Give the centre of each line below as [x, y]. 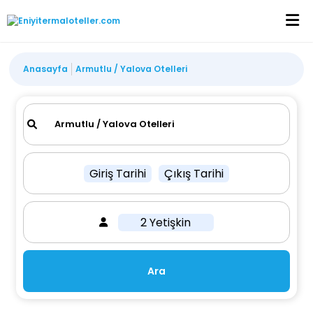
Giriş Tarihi [117, 173]
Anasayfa [46, 69]
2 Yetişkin [166, 222]
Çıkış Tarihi [194, 173]
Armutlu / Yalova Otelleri [132, 69]
